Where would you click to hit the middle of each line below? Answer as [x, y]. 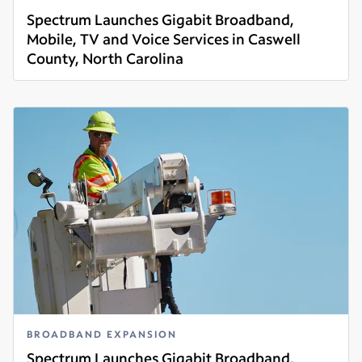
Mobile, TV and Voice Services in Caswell [164, 39]
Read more [58, 77]
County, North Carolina [105, 59]
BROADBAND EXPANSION [102, 335]
